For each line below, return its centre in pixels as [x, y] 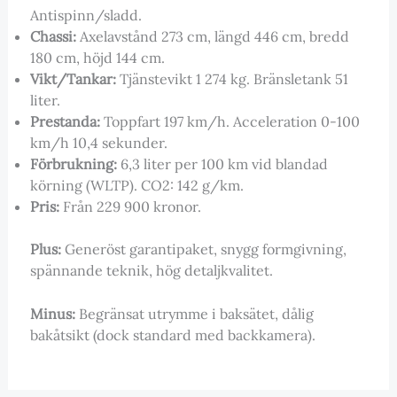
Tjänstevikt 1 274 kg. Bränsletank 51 [232, 78]
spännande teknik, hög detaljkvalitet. [151, 270]
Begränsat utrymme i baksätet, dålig [194, 314]
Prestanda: [65, 121]
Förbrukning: [73, 163]
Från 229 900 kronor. [130, 206]
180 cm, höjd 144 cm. [97, 57]
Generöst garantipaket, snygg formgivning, [203, 249]
